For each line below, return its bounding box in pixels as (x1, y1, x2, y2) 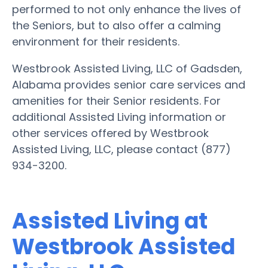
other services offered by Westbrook (12, 125, 209, 141)
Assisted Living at (12, 205, 208, 236)
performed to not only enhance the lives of (12, 1, 241, 17)
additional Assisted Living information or (12, 109, 226, 124)
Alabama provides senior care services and (12, 77, 245, 92)
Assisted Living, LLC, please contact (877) (12, 141, 231, 157)
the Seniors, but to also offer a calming (12, 17, 221, 33)
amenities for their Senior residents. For (12, 93, 221, 108)
